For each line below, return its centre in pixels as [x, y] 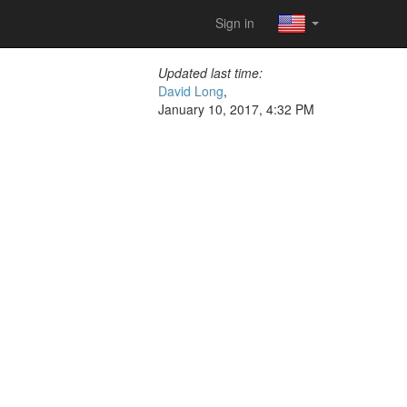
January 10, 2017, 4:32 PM [236, 109]
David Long [191, 91]
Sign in [235, 23]
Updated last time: [210, 73]
